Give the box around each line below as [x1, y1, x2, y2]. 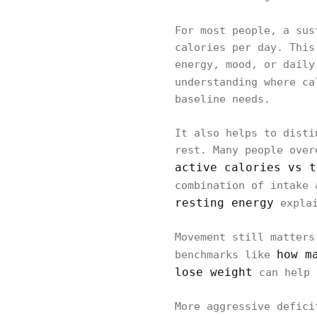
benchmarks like [175, 248, 277, 262]
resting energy [175, 196, 274, 210]
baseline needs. [175, 93, 270, 106]
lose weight [175, 265, 253, 279]
